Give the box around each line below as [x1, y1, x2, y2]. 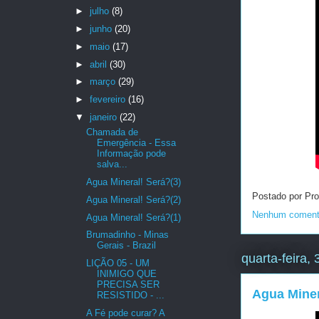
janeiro [89, 111, 120, 122]
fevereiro [89, 94, 128, 105]
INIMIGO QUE [97, 268, 157, 280]
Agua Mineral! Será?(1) [86, 211, 182, 223]
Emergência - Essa [97, 137, 177, 149]
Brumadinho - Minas [86, 229, 169, 241]
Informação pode [97, 148, 167, 159]
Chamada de [86, 127, 139, 138]
